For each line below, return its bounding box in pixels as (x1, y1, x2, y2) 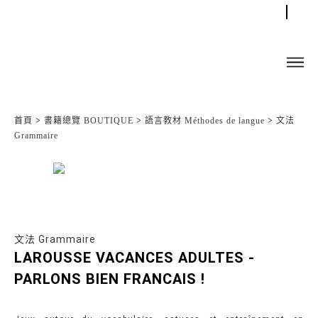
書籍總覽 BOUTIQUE (44, 116, 133, 126)
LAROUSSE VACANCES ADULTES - (14, 249, 255, 266)
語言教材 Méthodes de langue (145, 116, 265, 126)
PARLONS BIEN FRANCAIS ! (14, 270, 205, 287)
